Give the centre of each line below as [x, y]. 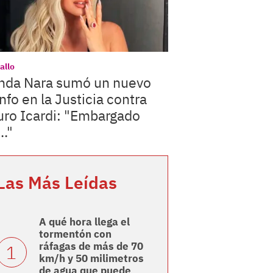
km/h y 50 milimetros [91, 259]
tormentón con [75, 234]
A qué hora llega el [84, 222]
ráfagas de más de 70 [91, 246]
